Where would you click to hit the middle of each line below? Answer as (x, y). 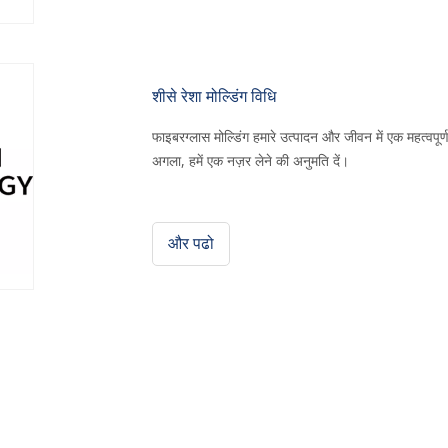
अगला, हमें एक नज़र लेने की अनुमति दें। (250, 160)
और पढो (191, 243)
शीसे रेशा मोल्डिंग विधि (214, 96)
